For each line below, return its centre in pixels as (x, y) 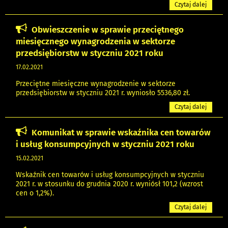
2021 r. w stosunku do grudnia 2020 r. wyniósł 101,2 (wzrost (109, 184)
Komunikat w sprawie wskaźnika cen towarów (121, 133)
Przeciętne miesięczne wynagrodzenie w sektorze (96, 84)
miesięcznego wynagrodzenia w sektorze (95, 41)
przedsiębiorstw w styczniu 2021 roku (90, 53)
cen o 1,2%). (35, 193)
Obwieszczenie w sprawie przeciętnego (108, 30)
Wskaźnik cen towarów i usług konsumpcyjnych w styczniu (110, 175)
